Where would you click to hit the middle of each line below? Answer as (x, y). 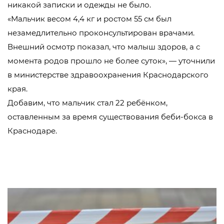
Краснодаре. (32, 131)
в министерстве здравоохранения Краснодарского (108, 75)
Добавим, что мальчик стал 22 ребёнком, (87, 103)
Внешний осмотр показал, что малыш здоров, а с (104, 47)
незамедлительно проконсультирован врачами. (101, 33)
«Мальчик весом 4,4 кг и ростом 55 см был (89, 19)
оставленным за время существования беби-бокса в (110, 117)
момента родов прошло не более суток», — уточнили (111, 61)
